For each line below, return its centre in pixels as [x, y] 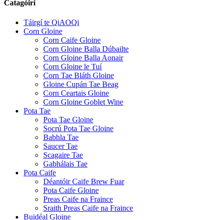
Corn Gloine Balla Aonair [83, 57]
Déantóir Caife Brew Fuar [84, 181]
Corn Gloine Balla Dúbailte [86, 49]
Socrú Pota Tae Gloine [78, 128]
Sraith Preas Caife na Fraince [88, 208]
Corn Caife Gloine [72, 40]
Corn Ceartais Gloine [76, 93]
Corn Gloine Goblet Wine [83, 102]
